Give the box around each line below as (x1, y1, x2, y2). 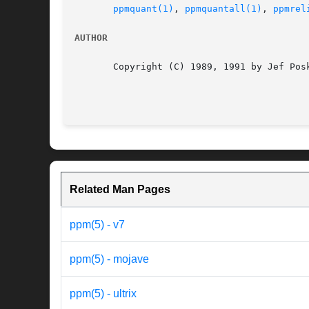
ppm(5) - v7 (70, 219, 125, 231)
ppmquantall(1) (185, 3, 262, 14)
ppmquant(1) (113, 3, 174, 14)
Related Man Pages (70, 183, 170, 196)
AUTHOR (74, 32, 108, 43)
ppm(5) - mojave (70, 253, 149, 266)
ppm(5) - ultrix (70, 288, 137, 300)
